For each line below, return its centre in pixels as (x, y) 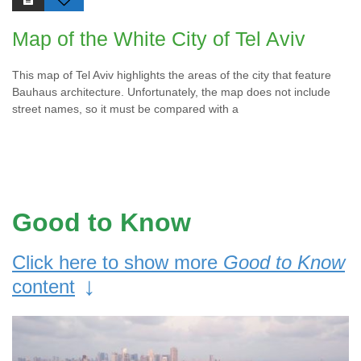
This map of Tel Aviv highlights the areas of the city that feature (172, 75)
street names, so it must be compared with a (125, 109)
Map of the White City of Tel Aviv (159, 39)
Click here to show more (118, 263)
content (44, 287)
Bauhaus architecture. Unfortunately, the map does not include (171, 92)
